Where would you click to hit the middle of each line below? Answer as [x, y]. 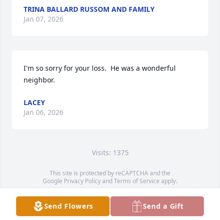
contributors [160, 197]
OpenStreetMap [120, 197]
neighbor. [39, 80]
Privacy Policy [82, 181]
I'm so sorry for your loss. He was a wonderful [100, 68]
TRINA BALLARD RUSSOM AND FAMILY [89, 9]
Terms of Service [137, 181]
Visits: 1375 [110, 153]
